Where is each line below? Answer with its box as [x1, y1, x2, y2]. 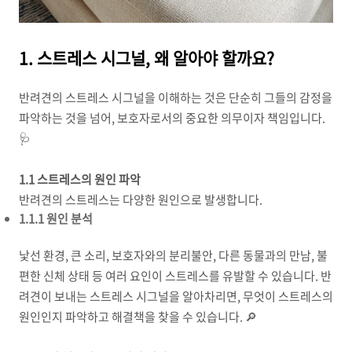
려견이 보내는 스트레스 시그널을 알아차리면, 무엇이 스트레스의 [19, 288, 333, 305]
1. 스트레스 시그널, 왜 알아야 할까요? [19, 46, 274, 70]
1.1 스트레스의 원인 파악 [19, 170, 141, 188]
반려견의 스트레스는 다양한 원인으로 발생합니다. [19, 191, 262, 208]
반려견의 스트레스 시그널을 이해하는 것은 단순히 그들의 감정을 [19, 89, 332, 106]
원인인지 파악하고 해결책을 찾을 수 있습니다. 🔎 [19, 308, 257, 325]
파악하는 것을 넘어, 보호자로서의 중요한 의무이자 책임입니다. [19, 109, 325, 126]
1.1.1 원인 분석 [19, 210, 93, 227]
